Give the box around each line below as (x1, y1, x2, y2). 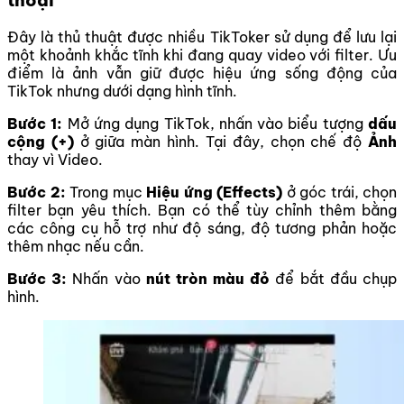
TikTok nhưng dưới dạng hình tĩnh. (7, 82, 237, 101)
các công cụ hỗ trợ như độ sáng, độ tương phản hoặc (7, 219, 397, 238)
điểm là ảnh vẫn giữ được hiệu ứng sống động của (7, 64, 397, 83)
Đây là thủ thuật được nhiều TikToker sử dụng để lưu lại (7, 28, 397, 47)
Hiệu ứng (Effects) (146, 183, 282, 202)
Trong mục (69, 183, 146, 202)
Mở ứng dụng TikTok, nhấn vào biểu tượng (67, 115, 369, 133)
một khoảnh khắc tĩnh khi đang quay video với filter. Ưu (7, 46, 397, 65)
